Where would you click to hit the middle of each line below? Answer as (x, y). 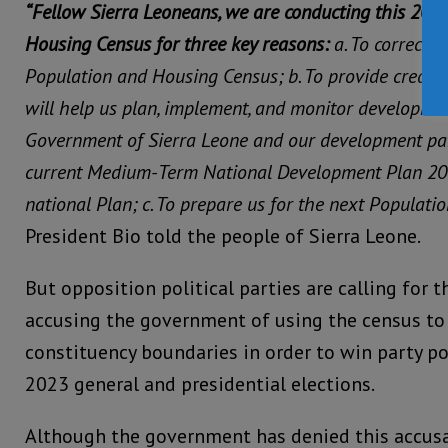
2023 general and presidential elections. (200, 384)
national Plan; (81, 204)
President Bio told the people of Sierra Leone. (223, 236)
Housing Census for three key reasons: (177, 44)
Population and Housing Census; (154, 76)
